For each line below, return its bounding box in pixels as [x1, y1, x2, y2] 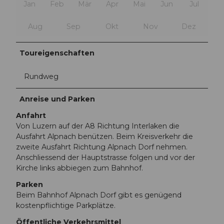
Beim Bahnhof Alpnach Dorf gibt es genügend [16, 190, 181, 199]
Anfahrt [16, 110, 46, 120]
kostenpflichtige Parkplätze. [16, 200, 115, 210]
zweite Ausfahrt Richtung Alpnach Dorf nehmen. [16, 142, 187, 151]
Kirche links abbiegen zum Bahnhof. [16, 163, 143, 172]
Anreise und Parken [19, 94, 95, 103]
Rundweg [24, 71, 58, 81]
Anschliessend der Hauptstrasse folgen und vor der [16, 152, 195, 162]
